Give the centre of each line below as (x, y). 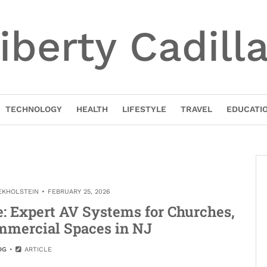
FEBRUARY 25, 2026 (79, 192)
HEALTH (92, 109)
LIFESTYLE (144, 109)
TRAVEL (196, 109)
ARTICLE (37, 249)
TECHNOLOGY (33, 109)
